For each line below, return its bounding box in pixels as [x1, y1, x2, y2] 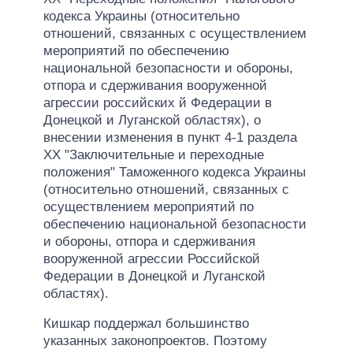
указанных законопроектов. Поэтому [43, 333, 267, 348]
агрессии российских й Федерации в [43, 95, 272, 110]
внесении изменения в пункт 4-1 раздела [43, 129, 297, 145]
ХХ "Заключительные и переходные [43, 147, 264, 162]
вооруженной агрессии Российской [43, 251, 260, 266]
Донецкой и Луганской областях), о [43, 112, 261, 128]
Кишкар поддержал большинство [43, 315, 249, 331]
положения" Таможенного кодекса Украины [43, 164, 306, 180]
